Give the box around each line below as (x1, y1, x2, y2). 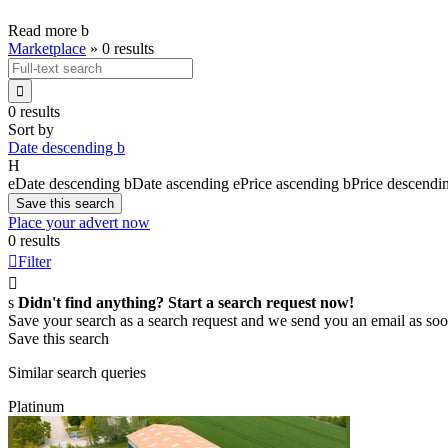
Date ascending (132, 174, 229, 192)
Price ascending (240, 174, 339, 192)
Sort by (8, 120, 54, 138)
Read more (8, 21, 81, 39)
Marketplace (8, 39, 86, 57)
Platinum (8, 397, 64, 415)
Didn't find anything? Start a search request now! (18, 293, 354, 311)
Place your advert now (8, 213, 150, 231)
